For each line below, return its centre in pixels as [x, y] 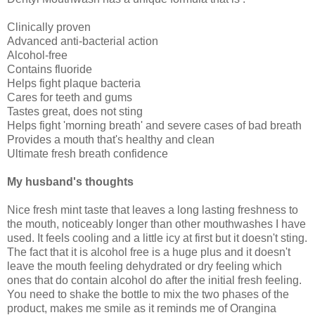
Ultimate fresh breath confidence [88, 153]
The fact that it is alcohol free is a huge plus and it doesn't [149, 252]
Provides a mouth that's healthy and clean [111, 139]
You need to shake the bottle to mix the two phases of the [148, 294]
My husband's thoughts [70, 181]
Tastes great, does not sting [75, 111]
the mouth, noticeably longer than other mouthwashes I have [156, 224]
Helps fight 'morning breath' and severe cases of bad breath [154, 125]
